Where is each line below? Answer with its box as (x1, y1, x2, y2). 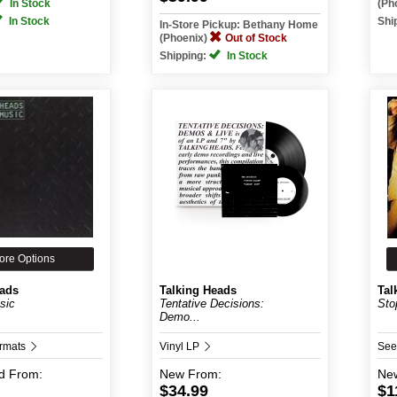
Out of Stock (225, 32, 287, 44)
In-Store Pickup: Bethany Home (160, 19, 318, 31)
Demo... (160, 310, 200, 323)
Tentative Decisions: (160, 297, 264, 310)
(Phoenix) (160, 32, 210, 44)
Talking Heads (160, 284, 237, 297)
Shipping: (160, 50, 209, 62)
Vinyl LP (160, 340, 202, 353)
